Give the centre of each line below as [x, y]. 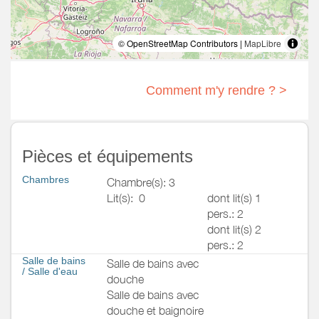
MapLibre [263, 43]
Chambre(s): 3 [141, 182]
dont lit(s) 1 [234, 198]
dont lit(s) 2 [234, 229]
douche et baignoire [155, 310]
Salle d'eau [53, 271]
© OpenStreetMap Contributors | [181, 43]
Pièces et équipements [108, 156]
